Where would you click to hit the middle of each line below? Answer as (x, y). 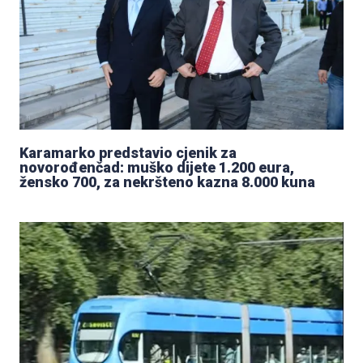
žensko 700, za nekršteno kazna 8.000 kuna (167, 181)
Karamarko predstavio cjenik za (128, 152)
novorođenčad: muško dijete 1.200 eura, (157, 167)
